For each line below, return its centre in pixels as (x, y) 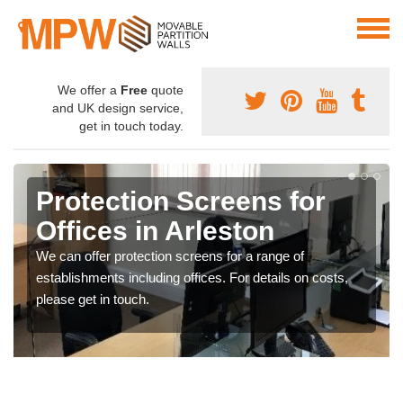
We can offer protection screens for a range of (170, 256)
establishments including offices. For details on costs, (192, 278)
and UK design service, (118, 108)
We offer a (89, 90)
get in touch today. (131, 126)
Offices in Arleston (155, 231)
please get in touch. (93, 300)
